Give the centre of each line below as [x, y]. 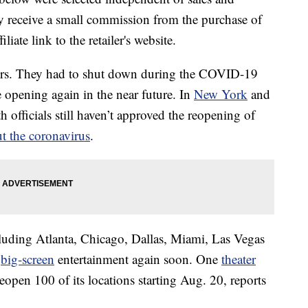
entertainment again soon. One [138, 259]
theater [239, 259]
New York [221, 94]
